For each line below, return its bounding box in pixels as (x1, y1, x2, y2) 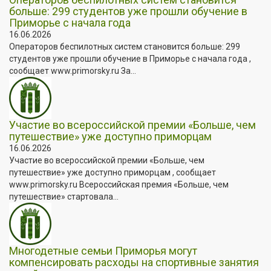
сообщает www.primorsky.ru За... (9, 65, 136, 76)
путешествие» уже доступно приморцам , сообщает (9, 167, 216, 177)
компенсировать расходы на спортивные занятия (9, 255, 259, 269)
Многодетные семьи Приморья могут (9, 244, 197, 257)
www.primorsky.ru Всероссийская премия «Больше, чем (9, 179, 229, 189)
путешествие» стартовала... (9, 191, 119, 201)
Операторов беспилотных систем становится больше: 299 (9, 41, 240, 51)
